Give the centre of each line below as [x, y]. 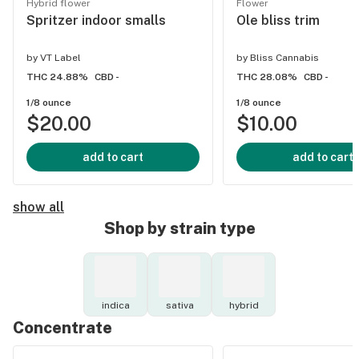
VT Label [61, 58]
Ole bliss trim [278, 20]
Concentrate [63, 328]
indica [115, 305]
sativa [179, 305]
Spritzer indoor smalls [96, 20]
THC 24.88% [57, 77]
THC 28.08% [267, 77]
